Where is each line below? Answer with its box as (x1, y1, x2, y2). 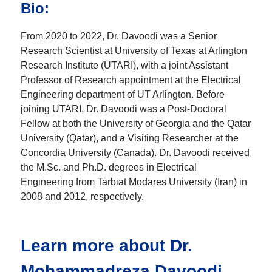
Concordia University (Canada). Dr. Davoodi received (21, 148, 250, 158)
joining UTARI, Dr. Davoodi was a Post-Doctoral (21, 104, 226, 115)
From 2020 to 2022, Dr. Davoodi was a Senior (21, 31, 217, 42)
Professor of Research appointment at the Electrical (21, 75, 241, 86)
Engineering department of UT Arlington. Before (21, 89, 225, 100)
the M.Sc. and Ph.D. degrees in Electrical (21, 162, 197, 173)
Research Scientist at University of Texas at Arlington (21, 46, 247, 56)
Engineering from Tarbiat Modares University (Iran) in (21, 177, 247, 188)
